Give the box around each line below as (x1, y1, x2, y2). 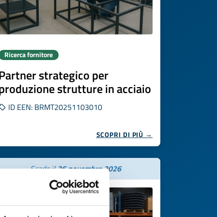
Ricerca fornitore (4, 50, 53, 60)
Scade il (30, 163, 57, 174)
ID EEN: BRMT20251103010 (6, 101, 102, 113)
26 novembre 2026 (57, 163, 121, 174)
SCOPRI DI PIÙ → (96, 129, 153, 139)
